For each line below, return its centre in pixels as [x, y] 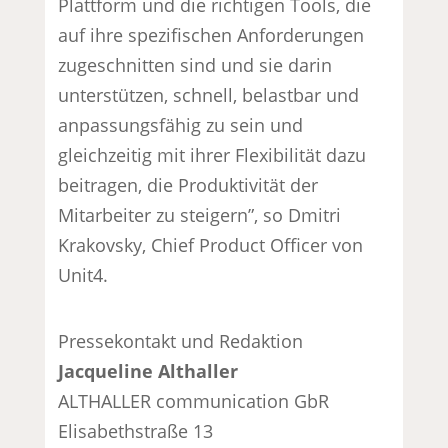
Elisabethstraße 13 [136, 430]
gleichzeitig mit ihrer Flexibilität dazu [212, 154]
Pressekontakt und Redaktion [181, 340]
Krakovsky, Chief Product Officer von [211, 244]
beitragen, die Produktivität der [188, 184]
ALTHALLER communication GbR [194, 400]
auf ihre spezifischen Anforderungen [211, 34]
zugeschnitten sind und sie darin [195, 64]
